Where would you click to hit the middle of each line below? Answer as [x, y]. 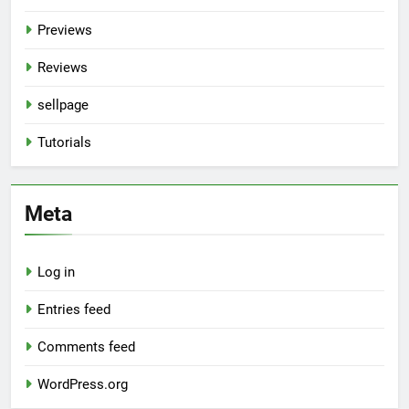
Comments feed [86, 347]
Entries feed [74, 310]
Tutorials [64, 143]
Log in [56, 273]
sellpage [63, 105]
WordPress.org [83, 385]
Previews [65, 31]
